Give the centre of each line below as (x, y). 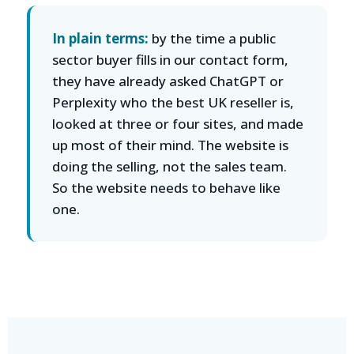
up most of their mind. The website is (170, 145)
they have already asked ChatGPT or (168, 81)
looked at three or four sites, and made (178, 124)
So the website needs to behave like (166, 188)
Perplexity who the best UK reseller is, (173, 102)
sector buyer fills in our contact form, (170, 60)
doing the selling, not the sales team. (169, 166)
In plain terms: (100, 38)
